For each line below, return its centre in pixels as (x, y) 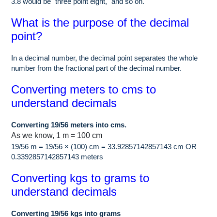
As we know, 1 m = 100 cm (57, 135)
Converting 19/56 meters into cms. (69, 124)
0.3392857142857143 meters (57, 156)
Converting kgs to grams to (80, 178)
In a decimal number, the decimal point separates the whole (104, 58)
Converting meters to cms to (84, 89)
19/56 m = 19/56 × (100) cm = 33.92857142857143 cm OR (104, 146)
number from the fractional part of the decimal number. (96, 68)
